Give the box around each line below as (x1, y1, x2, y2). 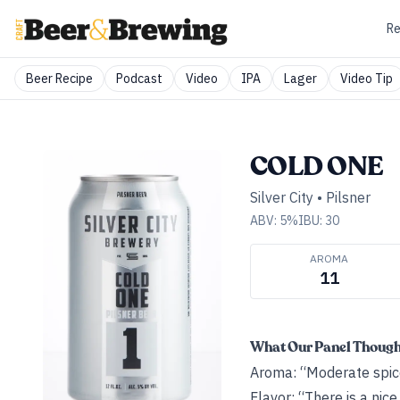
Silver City (250, 188, 313, 206)
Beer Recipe (26, 71, 93, 87)
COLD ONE (250, 148, 383, 185)
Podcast (116, 71, 162, 87)
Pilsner (326, 188, 371, 206)
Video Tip (340, 71, 393, 87)
